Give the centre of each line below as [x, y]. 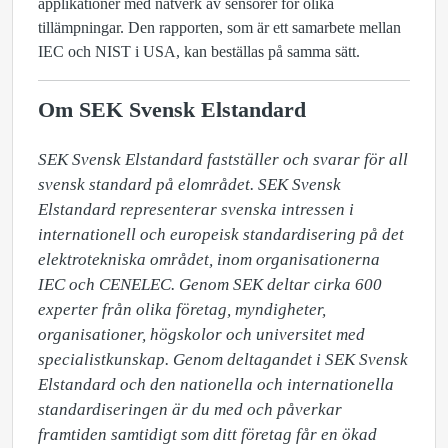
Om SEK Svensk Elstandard [172, 110]
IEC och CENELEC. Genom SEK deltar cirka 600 [210, 284]
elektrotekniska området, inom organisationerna [209, 259]
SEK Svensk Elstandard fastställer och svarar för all [223, 159]
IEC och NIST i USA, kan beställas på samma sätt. [199, 51]
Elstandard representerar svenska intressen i [196, 209]
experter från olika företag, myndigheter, [182, 309]
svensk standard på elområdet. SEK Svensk [189, 184]
